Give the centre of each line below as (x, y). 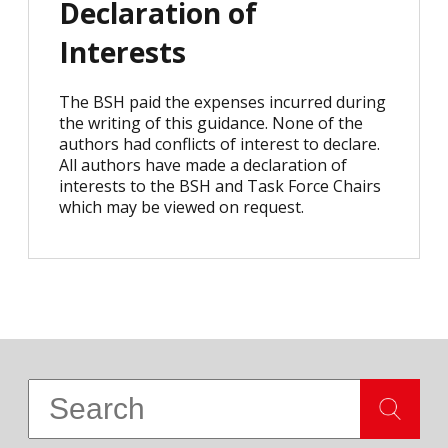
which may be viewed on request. (181, 207)
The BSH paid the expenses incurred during (222, 102)
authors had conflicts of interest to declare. (219, 144)
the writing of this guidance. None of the (211, 123)
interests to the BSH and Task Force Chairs (220, 186)
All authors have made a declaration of (203, 165)
